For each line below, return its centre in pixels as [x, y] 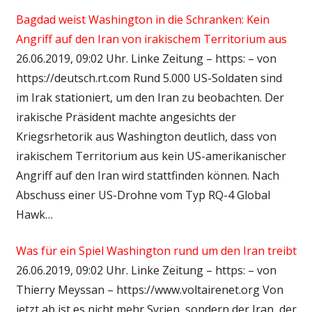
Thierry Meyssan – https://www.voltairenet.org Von [149, 289]
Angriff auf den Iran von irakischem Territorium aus [151, 39]
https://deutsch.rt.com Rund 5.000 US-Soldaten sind [149, 78]
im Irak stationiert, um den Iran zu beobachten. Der [150, 97]
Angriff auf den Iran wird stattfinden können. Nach [147, 175]
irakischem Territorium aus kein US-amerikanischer [151, 156]
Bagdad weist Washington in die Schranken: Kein [142, 19]
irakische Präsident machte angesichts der [126, 117]
